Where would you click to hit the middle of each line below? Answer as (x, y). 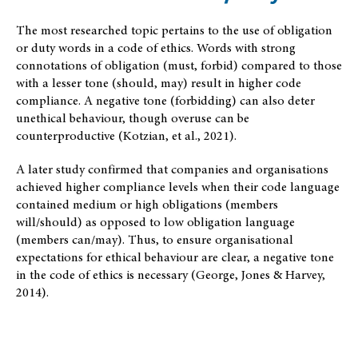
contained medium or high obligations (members (147, 204)
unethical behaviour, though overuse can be (133, 118)
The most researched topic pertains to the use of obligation (174, 30)
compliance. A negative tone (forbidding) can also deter (165, 100)
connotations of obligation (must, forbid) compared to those (179, 65)
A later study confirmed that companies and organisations (172, 169)
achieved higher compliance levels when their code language (178, 187)
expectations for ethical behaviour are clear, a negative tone (175, 257)
